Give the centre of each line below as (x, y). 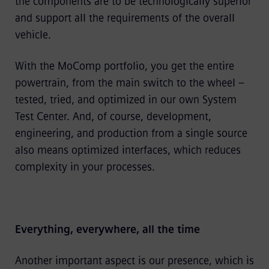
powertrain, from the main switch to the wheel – (129, 83)
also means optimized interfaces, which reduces (128, 150)
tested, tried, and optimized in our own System (125, 99)
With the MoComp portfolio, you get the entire (124, 66)
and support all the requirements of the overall (125, 18)
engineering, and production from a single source (131, 133)
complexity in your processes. (85, 167)
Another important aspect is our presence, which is (134, 260)
